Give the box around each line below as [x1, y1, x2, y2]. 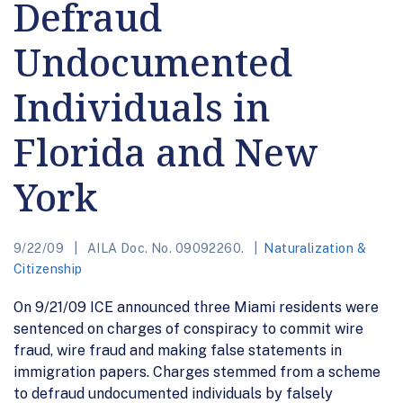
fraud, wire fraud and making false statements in [13, 341, 342, 359]
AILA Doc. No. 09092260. [84, 240, 247, 255]
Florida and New [13, 125, 318, 177]
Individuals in [13, 80, 270, 132]
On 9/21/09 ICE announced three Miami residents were [13, 298, 379, 316]
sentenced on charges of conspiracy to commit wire [13, 319, 363, 337]
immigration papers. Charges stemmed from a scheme [13, 363, 381, 381]
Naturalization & [264, 240, 367, 255]
